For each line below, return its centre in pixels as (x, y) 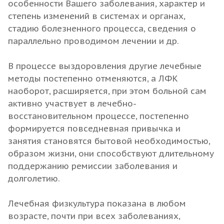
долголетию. (34, 178)
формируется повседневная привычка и (94, 128)
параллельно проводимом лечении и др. (93, 41)
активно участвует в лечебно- (72, 103)
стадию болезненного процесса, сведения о (102, 28)
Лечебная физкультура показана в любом (97, 203)
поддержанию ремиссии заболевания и (93, 166)
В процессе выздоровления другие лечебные (105, 66)
